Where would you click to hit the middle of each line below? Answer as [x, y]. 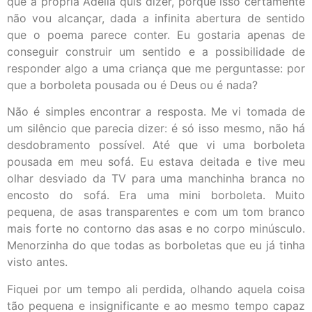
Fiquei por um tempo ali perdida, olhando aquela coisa [156, 289]
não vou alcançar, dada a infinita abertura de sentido [156, 18]
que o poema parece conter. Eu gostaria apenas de [156, 34]
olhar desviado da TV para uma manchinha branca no [156, 179]
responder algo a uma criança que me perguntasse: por [156, 68]
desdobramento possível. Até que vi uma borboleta [156, 145]
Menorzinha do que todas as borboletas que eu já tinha [156, 245]
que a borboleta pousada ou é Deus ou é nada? [132, 85]
